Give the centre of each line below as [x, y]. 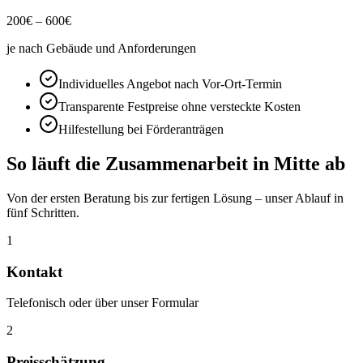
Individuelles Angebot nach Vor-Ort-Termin [170, 83]
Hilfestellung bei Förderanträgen [141, 129]
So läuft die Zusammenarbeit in [140, 163]
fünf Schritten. [43, 212]
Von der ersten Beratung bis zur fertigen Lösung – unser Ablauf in [175, 198]
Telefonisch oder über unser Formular [102, 303]
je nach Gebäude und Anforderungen [101, 48]
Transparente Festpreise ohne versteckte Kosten [179, 106]
